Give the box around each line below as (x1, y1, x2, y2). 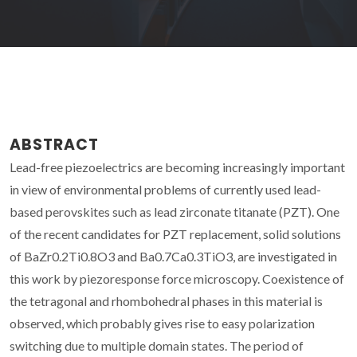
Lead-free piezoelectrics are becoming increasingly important (10, 159, 345, 175)
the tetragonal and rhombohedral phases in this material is (10, 292, 323, 308)
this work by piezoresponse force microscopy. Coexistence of (10, 270, 344, 286)
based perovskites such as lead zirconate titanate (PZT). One (10, 203, 339, 219)
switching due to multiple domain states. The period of (10, 337, 304, 353)
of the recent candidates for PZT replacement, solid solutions (10, 226, 341, 241)
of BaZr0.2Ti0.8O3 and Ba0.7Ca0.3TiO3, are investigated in (10, 248, 337, 264)
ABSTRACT (10, 133, 99, 155)
